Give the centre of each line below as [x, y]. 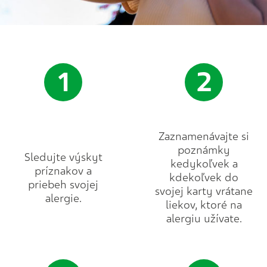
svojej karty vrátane [204, 191]
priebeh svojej [63, 184]
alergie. [63, 198]
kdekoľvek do [204, 178]
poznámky [204, 150]
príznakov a [63, 171]
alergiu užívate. [204, 219]
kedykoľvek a [204, 164]
